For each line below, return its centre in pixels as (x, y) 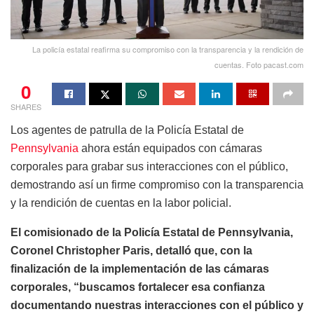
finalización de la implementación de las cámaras (140, 269)
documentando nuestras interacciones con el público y (157, 306)
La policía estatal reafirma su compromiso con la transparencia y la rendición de (168, 49)
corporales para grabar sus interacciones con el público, (149, 167)
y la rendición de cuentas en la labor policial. (121, 203)
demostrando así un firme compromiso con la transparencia (157, 185)
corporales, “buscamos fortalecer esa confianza (138, 287)
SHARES (26, 107)
